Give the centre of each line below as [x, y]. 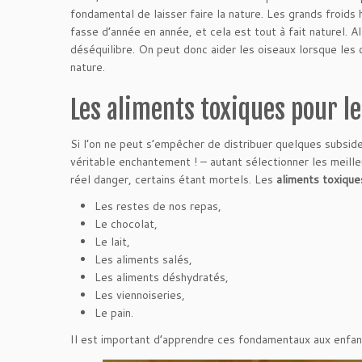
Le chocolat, [126, 224]
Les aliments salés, [143, 259]
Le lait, [112, 242]
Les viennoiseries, [140, 295]
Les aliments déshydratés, [162, 277]
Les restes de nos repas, [158, 206]
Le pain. [114, 313]
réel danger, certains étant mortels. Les [173, 179]
